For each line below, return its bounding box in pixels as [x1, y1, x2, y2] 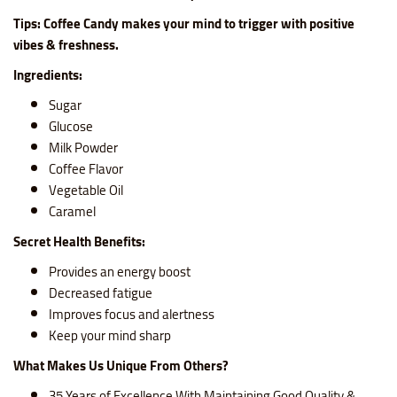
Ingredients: [13, 62, 82, 89]
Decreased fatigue [49, 280, 152, 307]
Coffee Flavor [49, 156, 123, 183]
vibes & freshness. [13, 32, 119, 58]
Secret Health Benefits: [13, 229, 145, 255]
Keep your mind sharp [49, 323, 174, 349]
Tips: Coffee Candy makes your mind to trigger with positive [13, 11, 354, 37]
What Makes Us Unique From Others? [13, 353, 229, 379]
